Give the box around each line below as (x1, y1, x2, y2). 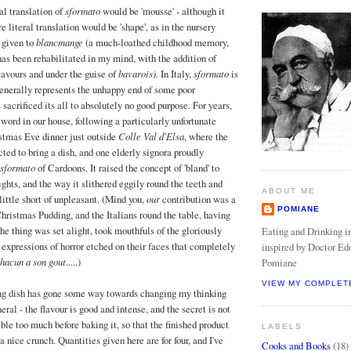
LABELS (262, 322, 303, 331)
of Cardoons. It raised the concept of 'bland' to (35, 161, 219, 175)
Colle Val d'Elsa (118, 129, 184, 143)
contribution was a (160, 192, 236, 207)
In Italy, (161, 67, 194, 81)
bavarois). (118, 67, 161, 81)
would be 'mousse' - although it (103, 4, 225, 19)
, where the (184, 129, 228, 144)
